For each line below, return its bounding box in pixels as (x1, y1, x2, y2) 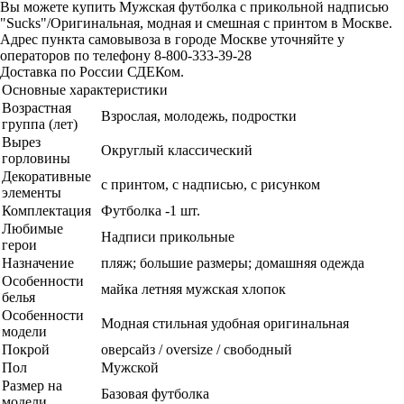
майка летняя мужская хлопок (101, 281, 286, 297)
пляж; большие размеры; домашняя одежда (101, 255, 364, 271)
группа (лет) (2, 116, 78, 132)
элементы (2, 185, 61, 200)
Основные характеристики (2, 82, 168, 97)
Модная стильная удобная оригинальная (101, 316, 349, 331)
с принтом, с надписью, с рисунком (101, 177, 320, 192)
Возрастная (2, 100, 71, 115)
